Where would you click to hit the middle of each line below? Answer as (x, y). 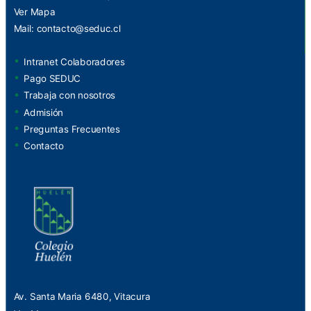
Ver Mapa (34, 12)
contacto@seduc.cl (78, 28)
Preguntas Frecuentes (72, 129)
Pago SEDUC (52, 79)
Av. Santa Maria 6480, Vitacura (82, 296)
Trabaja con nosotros (70, 95)
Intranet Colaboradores (74, 62)
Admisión (44, 112)
